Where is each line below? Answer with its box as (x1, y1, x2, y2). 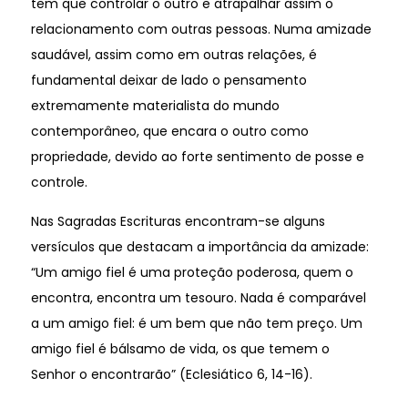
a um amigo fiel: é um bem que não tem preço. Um (30, 313, 362, 332)
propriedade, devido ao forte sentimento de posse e (30, 147, 364, 166)
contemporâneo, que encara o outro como (30, 121, 309, 140)
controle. (30, 172, 87, 191)
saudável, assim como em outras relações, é (30, 45, 317, 64)
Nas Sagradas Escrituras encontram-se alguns (30, 211, 325, 230)
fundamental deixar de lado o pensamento (30, 70, 307, 89)
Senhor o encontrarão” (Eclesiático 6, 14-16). (30, 364, 312, 383)
